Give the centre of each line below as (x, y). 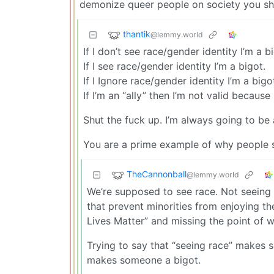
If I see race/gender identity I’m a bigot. (174, 66)
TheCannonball (157, 174)
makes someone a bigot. (144, 260)
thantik (137, 34)
